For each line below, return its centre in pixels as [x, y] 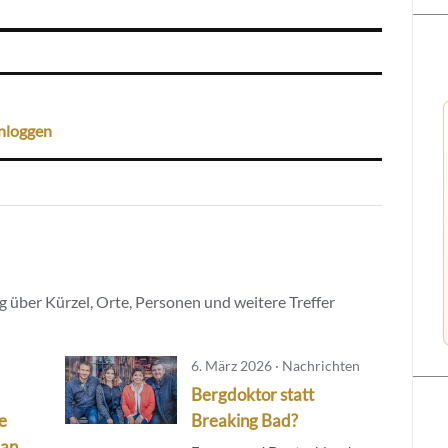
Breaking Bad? [244, 420]
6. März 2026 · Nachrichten [275, 365]
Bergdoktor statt [252, 394]
